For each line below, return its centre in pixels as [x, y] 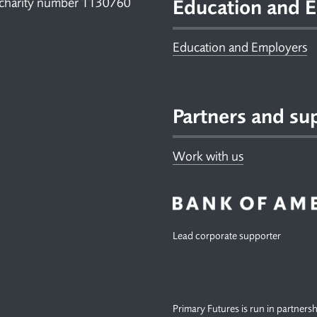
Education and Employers [240, 48]
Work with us [208, 156]
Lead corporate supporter [227, 236]
